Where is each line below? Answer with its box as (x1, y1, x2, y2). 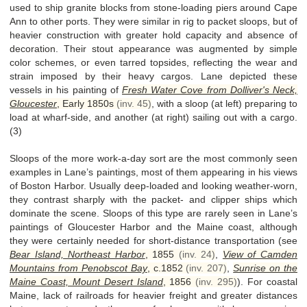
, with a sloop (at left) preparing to (151, 97, 297, 109)
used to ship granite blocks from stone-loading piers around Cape (10, 1, 297, 13)
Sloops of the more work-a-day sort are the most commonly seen (10, 152, 297, 164)
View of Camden (222, 248, 298, 260)
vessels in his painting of (10, 84, 122, 95)
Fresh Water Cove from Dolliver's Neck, (122, 84, 297, 95)
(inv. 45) (116, 97, 151, 109)
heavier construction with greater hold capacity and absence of (10, 29, 297, 40)
